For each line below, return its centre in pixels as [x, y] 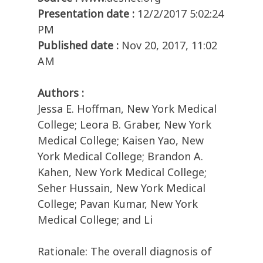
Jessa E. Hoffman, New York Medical [127, 109]
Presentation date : [86, 14]
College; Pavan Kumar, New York [118, 204]
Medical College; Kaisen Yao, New [121, 141]
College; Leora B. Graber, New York [124, 125]
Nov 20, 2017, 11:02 [169, 45]
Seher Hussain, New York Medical [122, 188]
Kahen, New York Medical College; [122, 172]
